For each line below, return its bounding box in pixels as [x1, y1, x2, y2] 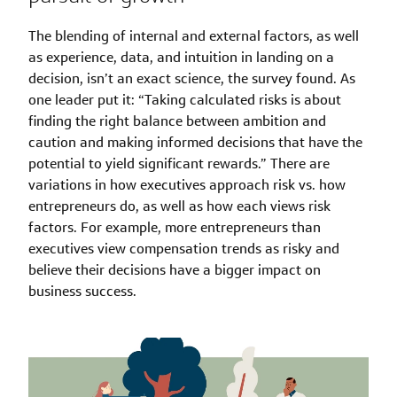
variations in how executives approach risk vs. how [28, 175, 346, 195]
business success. [28, 282, 136, 301]
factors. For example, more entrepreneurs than [28, 218, 321, 237]
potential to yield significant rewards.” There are [28, 154, 330, 174]
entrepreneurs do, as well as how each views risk [28, 197, 331, 216]
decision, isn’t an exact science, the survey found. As [28, 69, 355, 89]
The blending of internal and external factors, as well [28, 27, 359, 46]
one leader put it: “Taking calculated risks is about [28, 90, 341, 110]
